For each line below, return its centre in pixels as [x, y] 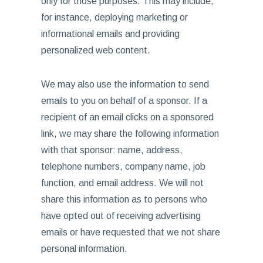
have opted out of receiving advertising [121, 216]
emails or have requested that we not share [130, 232]
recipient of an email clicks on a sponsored [127, 117]
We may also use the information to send [125, 84]
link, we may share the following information [130, 134]
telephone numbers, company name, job [123, 166]
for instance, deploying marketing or [114, 17]
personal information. [84, 249]
